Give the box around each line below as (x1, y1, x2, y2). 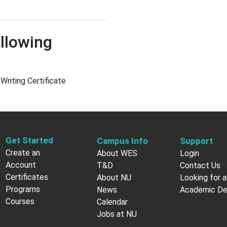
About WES (97, 148, 137, 158)
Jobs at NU (97, 209, 137, 219)
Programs (6, 184, 40, 194)
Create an (6, 148, 40, 158)
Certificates (6, 172, 48, 182)
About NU (97, 173, 131, 182)
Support (180, 136, 213, 146)
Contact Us (180, 161, 220, 170)
